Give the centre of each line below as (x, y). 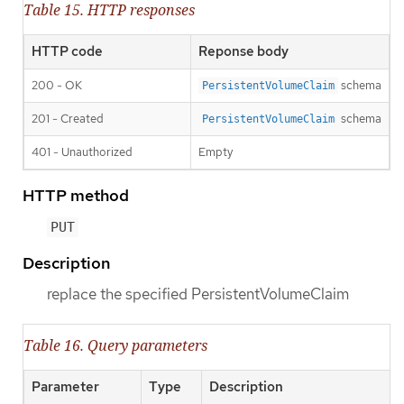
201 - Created (68, 119)
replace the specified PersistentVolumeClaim (198, 294)
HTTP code (67, 52)
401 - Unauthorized (82, 152)
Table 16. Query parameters (115, 345)
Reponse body (243, 52)
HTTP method (76, 196)
